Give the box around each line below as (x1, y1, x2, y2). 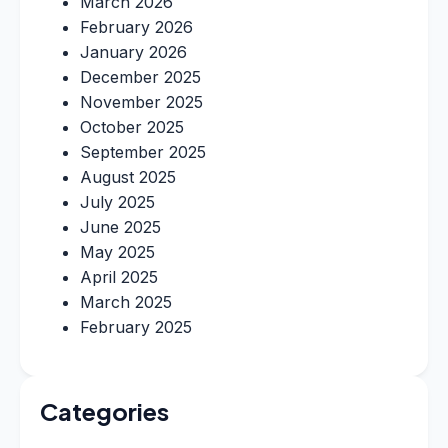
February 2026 (80, 16, 193, 37)
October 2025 (80, 116, 184, 137)
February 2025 (80, 316, 192, 337)
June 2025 (80, 216, 161, 237)
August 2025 (80, 166, 176, 187)
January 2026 (80, 41, 187, 62)
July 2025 (80, 191, 155, 212)
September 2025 (80, 141, 206, 162)
